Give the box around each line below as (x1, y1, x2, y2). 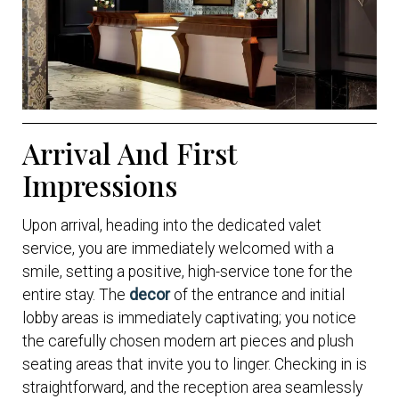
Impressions (22, 166, 177, 204)
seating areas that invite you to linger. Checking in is (22, 354, 367, 373)
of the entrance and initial (170, 285, 345, 304)
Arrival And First (22, 134, 237, 172)
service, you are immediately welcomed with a (22, 239, 334, 257)
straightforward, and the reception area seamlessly (22, 378, 362, 396)
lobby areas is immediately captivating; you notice (22, 308, 356, 327)
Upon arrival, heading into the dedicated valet (22, 216, 322, 234)
